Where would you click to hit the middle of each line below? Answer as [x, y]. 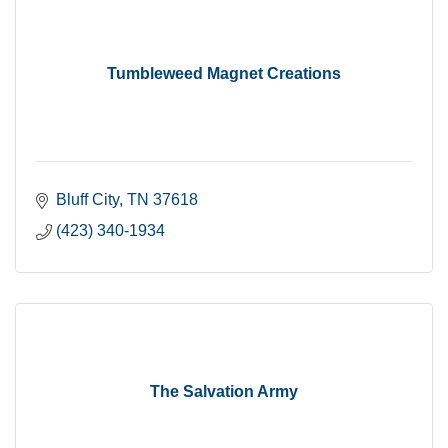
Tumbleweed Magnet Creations [224, 73]
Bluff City [87, 199]
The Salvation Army [224, 391]
